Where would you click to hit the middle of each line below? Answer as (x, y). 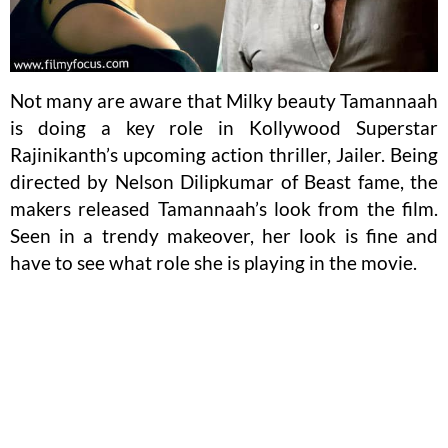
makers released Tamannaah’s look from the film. (224, 209)
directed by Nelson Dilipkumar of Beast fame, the (224, 182)
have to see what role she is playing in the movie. (213, 263)
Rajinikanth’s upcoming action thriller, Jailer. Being (224, 155)
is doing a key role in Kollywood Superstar (224, 128)
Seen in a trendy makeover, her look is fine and (224, 236)
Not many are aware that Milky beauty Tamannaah (224, 101)
